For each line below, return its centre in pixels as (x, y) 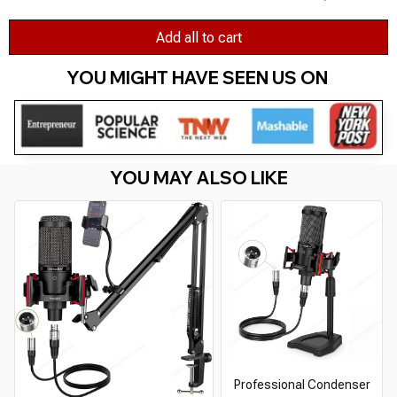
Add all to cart (198, 37)
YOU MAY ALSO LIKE (198, 177)
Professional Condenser (302, 384)
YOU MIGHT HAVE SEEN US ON (198, 78)
